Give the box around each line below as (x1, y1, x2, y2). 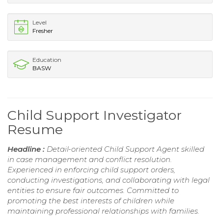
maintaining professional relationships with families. (7, 206, 199, 216)
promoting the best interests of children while (7, 195, 174, 205)
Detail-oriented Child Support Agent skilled (47, 144, 204, 154)
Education (32, 55, 61, 63)
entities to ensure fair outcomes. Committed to (7, 185, 179, 195)
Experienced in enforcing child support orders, (7, 165, 175, 174)
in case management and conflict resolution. (7, 154, 172, 164)
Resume (7, 121, 63, 137)
